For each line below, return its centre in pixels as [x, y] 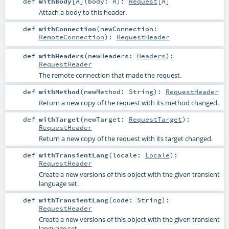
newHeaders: [112, 55]
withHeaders [61, 55]
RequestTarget [155, 119]
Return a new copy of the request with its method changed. [129, 102]
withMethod [59, 91]
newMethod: [106, 91]
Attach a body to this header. [83, 13]
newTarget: [106, 119]
